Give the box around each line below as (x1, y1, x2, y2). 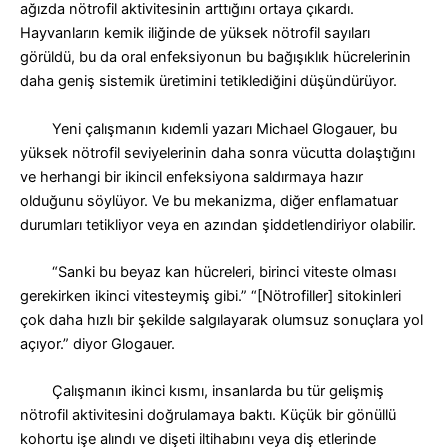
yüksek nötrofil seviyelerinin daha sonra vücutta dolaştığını (20, 143, 415, 162)
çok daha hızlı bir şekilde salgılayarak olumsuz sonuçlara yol (20, 310, 423, 329)
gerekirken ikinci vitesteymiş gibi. (20, 286, 241, 305)
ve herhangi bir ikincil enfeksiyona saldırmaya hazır (20, 167, 363, 186)
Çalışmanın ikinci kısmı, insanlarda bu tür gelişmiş (20, 382, 384, 401)
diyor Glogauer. (73, 334, 175, 353)
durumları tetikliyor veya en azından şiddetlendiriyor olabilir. (20, 215, 416, 234)
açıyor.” (20, 334, 73, 353)
